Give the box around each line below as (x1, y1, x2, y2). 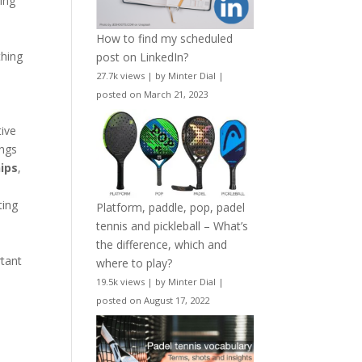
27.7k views (96, 69, 145, 82)
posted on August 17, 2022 (96, 293, 210, 306)
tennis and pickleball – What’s (96, 217, 249, 234)
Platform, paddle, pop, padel (96, 199, 246, 215)
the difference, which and (96, 236, 228, 252)
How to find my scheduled (96, 31, 234, 47)
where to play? (96, 255, 173, 271)
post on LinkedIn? (96, 49, 189, 65)
